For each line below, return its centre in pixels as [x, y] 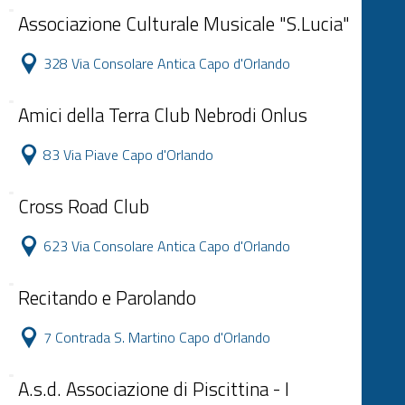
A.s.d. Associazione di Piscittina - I [154, 389]
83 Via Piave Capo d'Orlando [128, 155]
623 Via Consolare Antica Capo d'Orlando [167, 246]
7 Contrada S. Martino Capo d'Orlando [157, 337]
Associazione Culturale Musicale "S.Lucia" [184, 24]
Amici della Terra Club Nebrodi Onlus [163, 115]
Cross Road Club [84, 206]
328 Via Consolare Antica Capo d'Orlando [167, 63]
